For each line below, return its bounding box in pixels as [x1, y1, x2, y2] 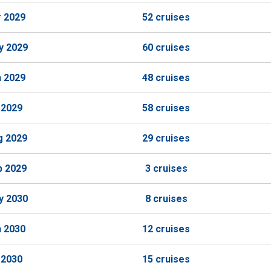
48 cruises [142, 72, 190, 83]
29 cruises [142, 132, 190, 144]
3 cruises [145, 163, 188, 174]
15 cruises [142, 253, 190, 265]
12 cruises [142, 223, 190, 235]
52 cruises [142, 11, 190, 23]
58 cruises [142, 102, 190, 114]
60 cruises [142, 42, 190, 53]
